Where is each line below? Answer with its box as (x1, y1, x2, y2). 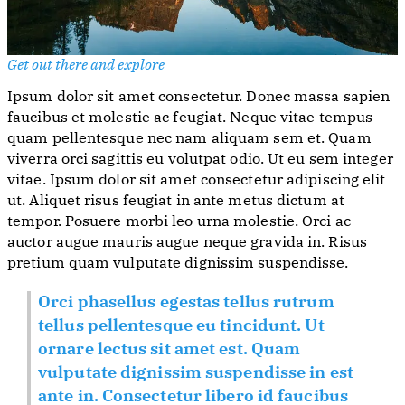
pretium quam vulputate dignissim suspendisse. (7, 257, 349, 272)
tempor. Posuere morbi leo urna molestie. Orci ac (7, 215, 351, 231)
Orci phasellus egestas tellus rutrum (38, 295, 334, 312)
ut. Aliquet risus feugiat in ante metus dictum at (7, 194, 344, 210)
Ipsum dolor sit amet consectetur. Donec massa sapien (7, 90, 391, 106)
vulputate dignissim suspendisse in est (38, 365, 353, 382)
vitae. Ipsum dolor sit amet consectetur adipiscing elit (7, 174, 386, 189)
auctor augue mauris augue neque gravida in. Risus (7, 236, 367, 251)
